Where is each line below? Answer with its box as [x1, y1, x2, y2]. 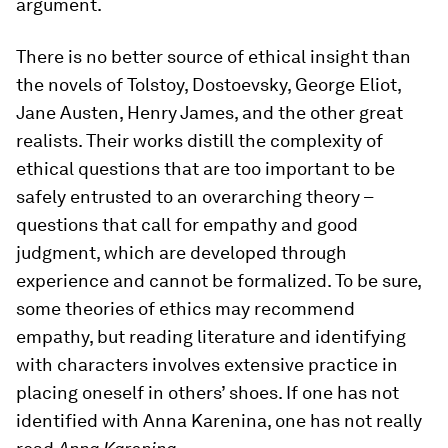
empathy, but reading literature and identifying [16, 326, 406, 347]
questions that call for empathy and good [16, 214, 358, 235]
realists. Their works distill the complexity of [16, 130, 383, 151]
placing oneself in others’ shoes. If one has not [16, 382, 399, 403]
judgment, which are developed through [16, 242, 347, 263]
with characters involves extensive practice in [16, 354, 398, 375]
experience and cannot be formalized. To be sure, [16, 270, 421, 291]
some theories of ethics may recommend [16, 298, 355, 319]
